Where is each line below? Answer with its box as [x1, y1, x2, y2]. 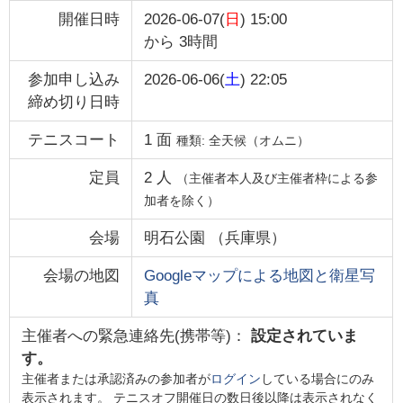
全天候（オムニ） [208, 132, 309, 148]
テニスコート [28, 130, 121, 148]
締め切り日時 [28, 93, 121, 111]
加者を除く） [143, 193, 219, 208]
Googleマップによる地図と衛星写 [143, 266, 375, 284]
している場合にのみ [260, 371, 374, 386]
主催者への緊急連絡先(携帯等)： [21, 327, 251, 345]
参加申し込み [28, 70, 121, 88]
